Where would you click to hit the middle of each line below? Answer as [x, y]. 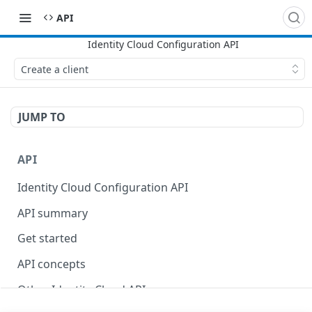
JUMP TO [42, 117]
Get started [47, 239]
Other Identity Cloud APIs [84, 289]
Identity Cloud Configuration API [103, 187]
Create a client [55, 69]
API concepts [52, 264]
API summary [53, 213]
